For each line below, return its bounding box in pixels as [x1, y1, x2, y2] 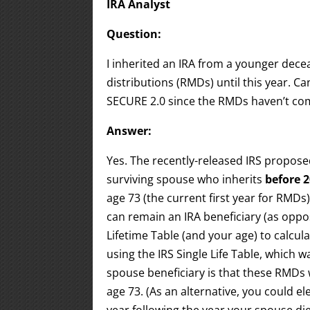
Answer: [107, 123, 152, 138]
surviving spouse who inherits [107, 172, 266, 187]
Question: [107, 26, 162, 42]
